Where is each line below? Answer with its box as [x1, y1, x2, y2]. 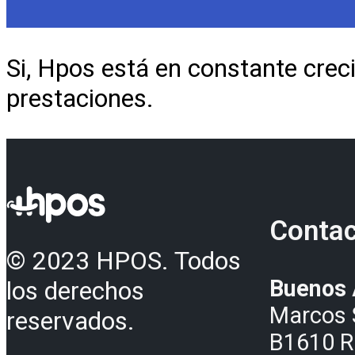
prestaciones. [6, 82, 154, 113]
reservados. [6, 305, 135, 336]
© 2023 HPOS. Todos [6, 245, 241, 276]
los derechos [6, 275, 144, 306]
